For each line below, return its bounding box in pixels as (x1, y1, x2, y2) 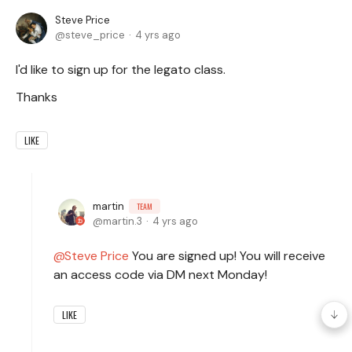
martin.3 (103, 214, 142, 228)
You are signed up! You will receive (129, 247, 325, 264)
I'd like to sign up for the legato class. (16, 60, 225, 78)
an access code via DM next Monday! (53, 266, 267, 283)
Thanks (16, 88, 57, 105)
